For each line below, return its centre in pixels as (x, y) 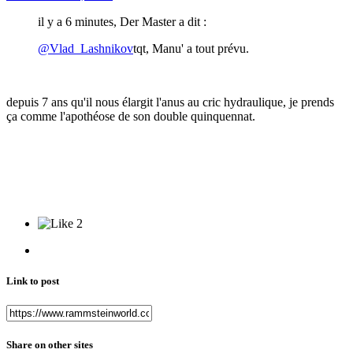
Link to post (33, 281)
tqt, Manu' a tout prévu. (191, 48)
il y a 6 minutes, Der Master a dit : (122, 21)
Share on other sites (50, 345)
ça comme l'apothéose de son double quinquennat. (131, 116)
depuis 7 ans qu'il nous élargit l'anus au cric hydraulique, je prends (170, 102)
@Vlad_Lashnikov (85, 48)
